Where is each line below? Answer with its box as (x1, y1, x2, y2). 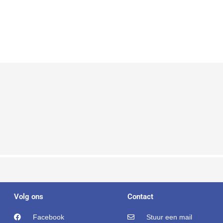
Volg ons (14, 192, 43, 201)
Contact (127, 192, 153, 201)
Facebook (32, 213, 64, 221)
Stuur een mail (146, 213, 192, 221)
